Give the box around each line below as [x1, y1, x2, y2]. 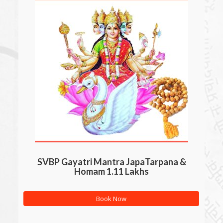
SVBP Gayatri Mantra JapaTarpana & [37, 156, 186, 167]
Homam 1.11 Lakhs [74, 166, 149, 177]
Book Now [96, 194, 127, 203]
